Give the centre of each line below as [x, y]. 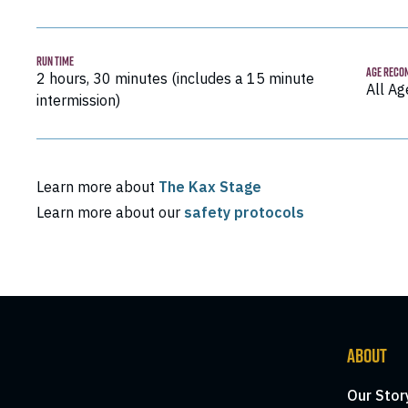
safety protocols [244, 213]
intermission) [78, 101]
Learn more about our [110, 213]
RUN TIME [55, 61]
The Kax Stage [209, 187]
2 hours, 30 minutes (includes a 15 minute [175, 79]
